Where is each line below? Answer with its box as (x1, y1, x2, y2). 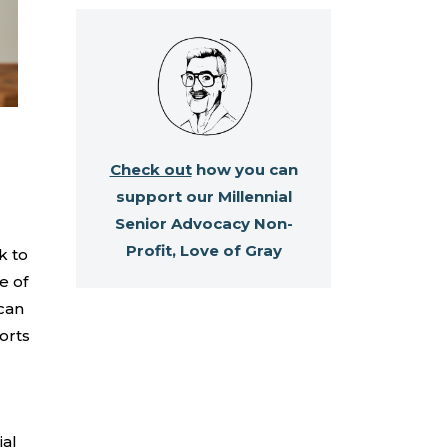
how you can (191, 160, 298, 180)
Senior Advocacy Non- (114, 214, 293, 234)
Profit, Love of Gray (125, 241, 282, 261)
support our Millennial (115, 187, 292, 207)
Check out (109, 160, 192, 180)
